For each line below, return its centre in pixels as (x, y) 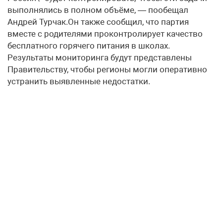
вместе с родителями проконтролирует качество (105, 34)
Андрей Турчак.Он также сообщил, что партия (98, 22)
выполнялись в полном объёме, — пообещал (98, 10)
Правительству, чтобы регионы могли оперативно (107, 70)
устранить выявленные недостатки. (79, 82)
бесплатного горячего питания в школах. (89, 46)
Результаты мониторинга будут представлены (100, 58)
